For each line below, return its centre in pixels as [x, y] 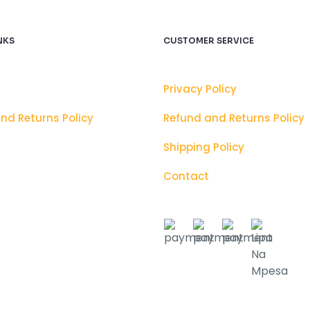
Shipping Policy [204, 147]
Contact [186, 176]
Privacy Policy [200, 89]
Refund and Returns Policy [234, 118]
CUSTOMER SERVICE [209, 40]
